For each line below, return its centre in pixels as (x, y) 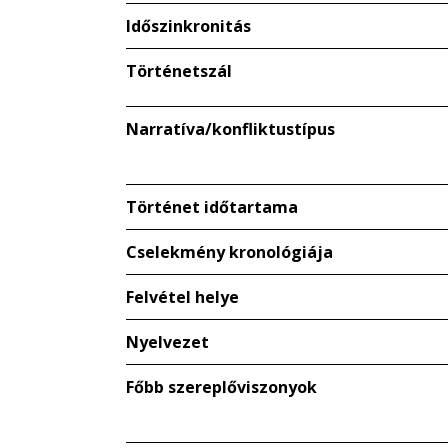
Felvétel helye (182, 297)
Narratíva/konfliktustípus (230, 129)
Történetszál (179, 71)
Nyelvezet (167, 342)
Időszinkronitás (188, 26)
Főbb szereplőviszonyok (221, 387)
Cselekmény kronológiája (229, 252)
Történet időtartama (212, 207)
